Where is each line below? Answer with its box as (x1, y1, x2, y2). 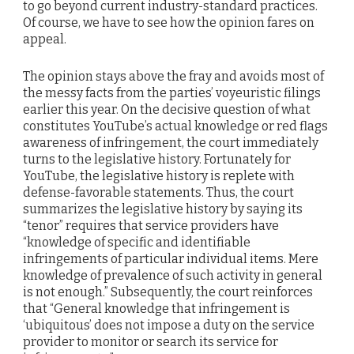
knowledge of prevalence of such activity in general (23, 267, 322, 283)
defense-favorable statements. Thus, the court (23, 184, 294, 200)
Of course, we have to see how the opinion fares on (23, 15, 314, 31)
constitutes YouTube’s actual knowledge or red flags (23, 118, 328, 134)
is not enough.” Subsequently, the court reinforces (23, 284, 313, 299)
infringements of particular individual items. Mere (23, 250, 318, 266)
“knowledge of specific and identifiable (23, 234, 250, 250)
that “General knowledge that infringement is (23, 300, 290, 316)
